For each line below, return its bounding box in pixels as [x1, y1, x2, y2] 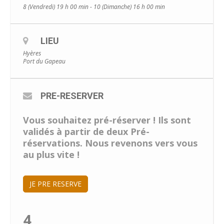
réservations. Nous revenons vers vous [23, 136, 197, 149]
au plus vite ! [23, 148, 79, 160]
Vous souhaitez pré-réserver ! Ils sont [23, 113, 191, 126]
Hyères [23, 48, 41, 57]
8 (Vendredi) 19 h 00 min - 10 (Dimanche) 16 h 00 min [23, 2, 165, 11]
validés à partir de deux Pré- [23, 125, 149, 137]
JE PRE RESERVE [29, 178, 81, 188]
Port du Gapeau [23, 56, 65, 65]
